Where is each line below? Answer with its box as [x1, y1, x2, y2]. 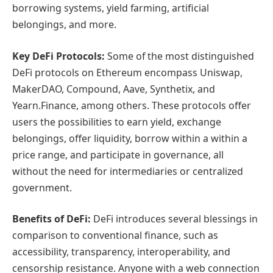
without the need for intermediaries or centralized [12, 164, 243, 178]
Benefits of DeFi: [12, 212, 93, 226]
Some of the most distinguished [107, 49, 254, 63]
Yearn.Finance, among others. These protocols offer [12, 98, 251, 112]
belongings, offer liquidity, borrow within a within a [12, 131, 247, 145]
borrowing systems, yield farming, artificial [12, 1, 209, 15]
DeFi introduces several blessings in [93, 212, 258, 226]
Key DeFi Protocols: [12, 49, 107, 63]
